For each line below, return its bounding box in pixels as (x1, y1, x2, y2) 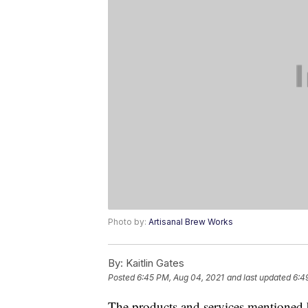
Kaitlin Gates (123, 256, 184, 270)
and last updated (227, 272, 291, 283)
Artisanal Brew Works (148, 217, 233, 228)
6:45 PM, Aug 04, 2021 (137, 272, 224, 283)
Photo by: (108, 217, 148, 228)
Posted (108, 272, 137, 283)
